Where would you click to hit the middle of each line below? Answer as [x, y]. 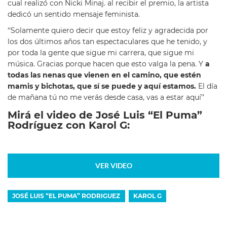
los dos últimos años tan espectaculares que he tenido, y [107, 41]
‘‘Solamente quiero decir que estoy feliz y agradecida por [108, 30]
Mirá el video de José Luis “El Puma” [105, 115]
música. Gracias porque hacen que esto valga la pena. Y [106, 64]
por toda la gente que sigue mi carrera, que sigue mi [101, 52]
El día [207, 86]
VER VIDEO [113, 166]
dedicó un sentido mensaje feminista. [74, 14]
